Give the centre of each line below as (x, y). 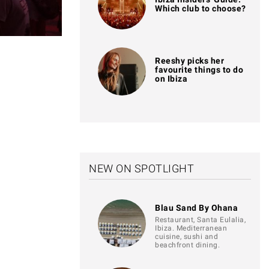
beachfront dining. (187, 245)
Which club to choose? (201, 8)
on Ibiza (171, 79)
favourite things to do (199, 70)
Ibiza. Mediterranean (191, 228)
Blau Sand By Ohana (196, 208)
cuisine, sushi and (186, 237)
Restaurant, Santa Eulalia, (200, 220)
